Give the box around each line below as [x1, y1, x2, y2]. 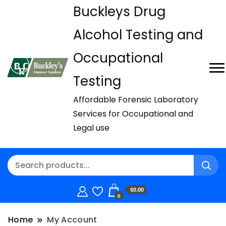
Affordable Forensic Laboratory [73, 94, 198, 106]
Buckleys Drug [73, 3, 165, 21]
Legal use [73, 122, 109, 134]
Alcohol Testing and [73, 26, 203, 44]
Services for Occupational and [73, 108, 193, 120]
